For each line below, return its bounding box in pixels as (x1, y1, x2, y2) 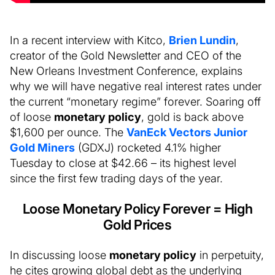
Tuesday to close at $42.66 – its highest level (10, 155, 236, 169)
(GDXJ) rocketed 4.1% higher (75, 140, 221, 154)
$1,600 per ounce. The (10, 125, 126, 139)
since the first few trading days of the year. (10, 171, 223, 185)
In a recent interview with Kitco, (10, 33, 169, 47)
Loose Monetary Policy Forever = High (22, 200, 253, 217)
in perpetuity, (196, 247, 264, 261)
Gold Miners (10, 140, 75, 154)
